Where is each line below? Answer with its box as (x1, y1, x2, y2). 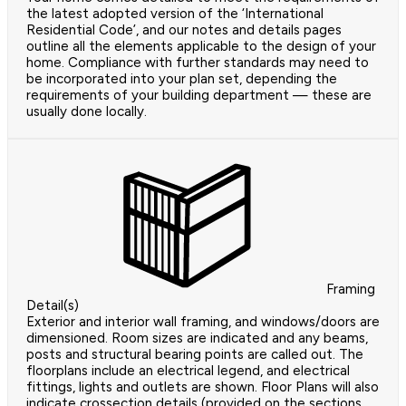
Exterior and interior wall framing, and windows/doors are (26, 313, 380, 330)
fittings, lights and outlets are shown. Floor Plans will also (26, 378, 379, 395)
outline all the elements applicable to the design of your (26, 37, 376, 54)
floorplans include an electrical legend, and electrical (26, 362, 350, 379)
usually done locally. (26, 102, 147, 120)
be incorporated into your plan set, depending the (26, 70, 337, 87)
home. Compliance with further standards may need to (26, 53, 369, 71)
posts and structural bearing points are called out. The (26, 345, 363, 362)
